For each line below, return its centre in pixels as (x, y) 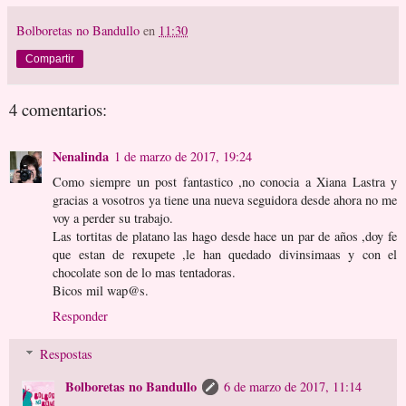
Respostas (67, 353)
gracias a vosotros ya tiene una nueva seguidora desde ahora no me (225, 200)
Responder (80, 316)
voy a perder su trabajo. (113, 218)
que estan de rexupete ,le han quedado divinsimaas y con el (225, 255)
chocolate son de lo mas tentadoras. (144, 273)
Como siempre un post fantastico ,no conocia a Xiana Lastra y (225, 182)
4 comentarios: (58, 109)
